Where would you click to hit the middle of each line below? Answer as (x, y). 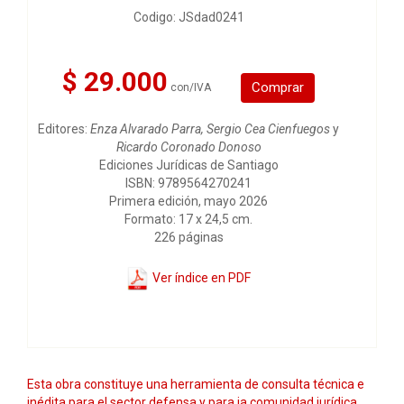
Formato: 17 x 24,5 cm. (188, 219)
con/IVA (191, 87)
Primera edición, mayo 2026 (188, 201)
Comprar (278, 87)
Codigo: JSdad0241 (188, 17)
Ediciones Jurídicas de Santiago (188, 165)
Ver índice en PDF (200, 277)
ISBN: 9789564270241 (188, 183)
